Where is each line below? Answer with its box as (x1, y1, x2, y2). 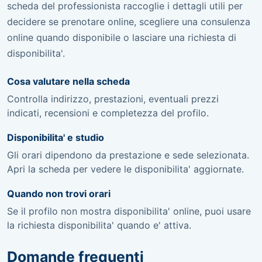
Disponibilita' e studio (7, 131, 104, 143)
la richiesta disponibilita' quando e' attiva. (7, 219, 191, 231)
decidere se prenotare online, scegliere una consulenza (7, 15, 250, 27)
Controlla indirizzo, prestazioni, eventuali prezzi (7, 92, 219, 105)
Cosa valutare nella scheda (7, 75, 130, 87)
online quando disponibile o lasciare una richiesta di (7, 31, 236, 43)
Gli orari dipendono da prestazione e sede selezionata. (7, 149, 249, 161)
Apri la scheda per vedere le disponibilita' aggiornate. (7, 163, 244, 175)
